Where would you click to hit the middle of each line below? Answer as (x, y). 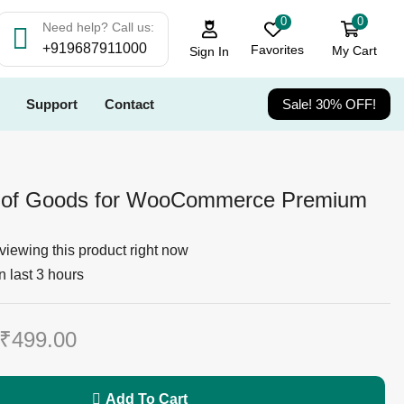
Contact (129, 104)
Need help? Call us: (98, 27)
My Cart (354, 51)
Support (52, 104)
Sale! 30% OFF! (329, 104)
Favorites (278, 50)
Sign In (210, 51)
